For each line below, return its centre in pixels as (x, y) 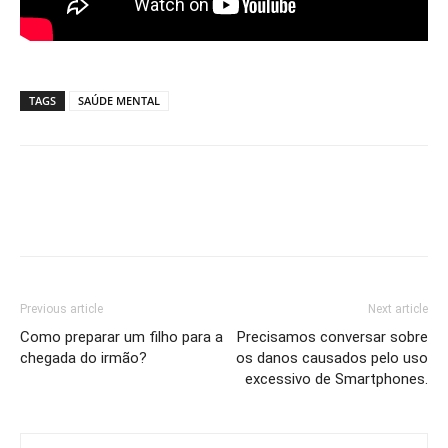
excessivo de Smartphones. (336, 379)
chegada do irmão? (83, 358)
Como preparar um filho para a (121, 337)
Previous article (61, 309)
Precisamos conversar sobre (332, 337)
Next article (398, 309)
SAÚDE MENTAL (119, 101)
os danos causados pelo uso (332, 358)
